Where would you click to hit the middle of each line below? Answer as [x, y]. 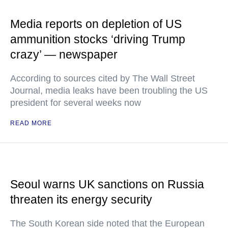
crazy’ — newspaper [64, 54]
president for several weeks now [76, 103]
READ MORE [31, 123]
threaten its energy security [81, 199]
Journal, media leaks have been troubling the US [109, 91]
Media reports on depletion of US [96, 24]
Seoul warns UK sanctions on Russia [107, 184]
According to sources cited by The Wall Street [103, 78]
